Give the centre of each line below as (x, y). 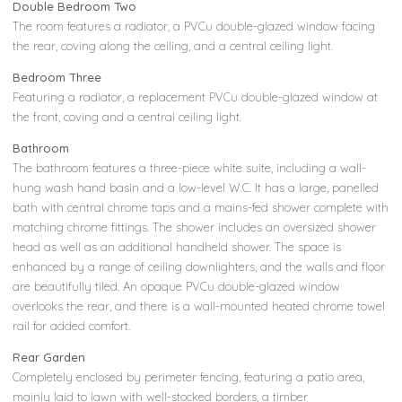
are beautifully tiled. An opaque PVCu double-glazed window (177, 286)
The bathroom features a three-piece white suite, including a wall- (190, 167)
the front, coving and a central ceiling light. (127, 116)
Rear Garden (49, 357)
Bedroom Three (57, 77)
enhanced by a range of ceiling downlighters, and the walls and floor (199, 266)
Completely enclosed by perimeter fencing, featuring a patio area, (189, 376)
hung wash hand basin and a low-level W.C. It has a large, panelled (196, 187)
